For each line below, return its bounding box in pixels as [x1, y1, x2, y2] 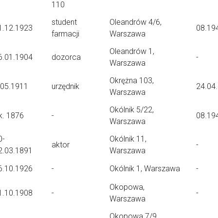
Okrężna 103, [109, 76, 154, 85]
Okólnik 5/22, [109, 105, 154, 114]
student [52, 18, 77, 27]
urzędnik [52, 82, 79, 91]
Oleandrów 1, [109, 47, 154, 56]
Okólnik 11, [109, 134, 146, 144]
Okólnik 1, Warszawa [109, 164, 180, 173]
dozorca [52, 53, 81, 62]
